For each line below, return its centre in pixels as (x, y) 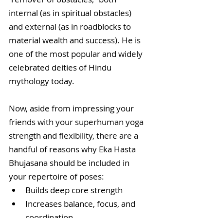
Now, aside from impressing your (72, 108)
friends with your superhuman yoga (77, 122)
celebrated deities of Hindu (61, 67)
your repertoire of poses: (57, 176)
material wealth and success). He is (76, 40)
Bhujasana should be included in (70, 163)
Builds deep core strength (76, 190)
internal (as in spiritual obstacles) (71, 13)
